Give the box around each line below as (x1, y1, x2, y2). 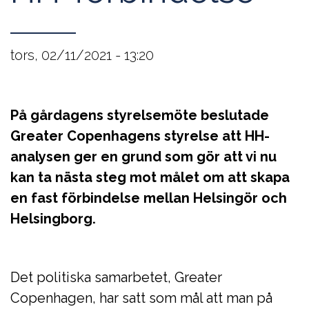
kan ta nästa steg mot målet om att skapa (10, 169, 290, 186)
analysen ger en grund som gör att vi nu (10, 148, 277, 165)
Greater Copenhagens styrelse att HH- (10, 128, 270, 144)
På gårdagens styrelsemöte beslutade (10, 107, 269, 123)
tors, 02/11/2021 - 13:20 (10, 47, 154, 63)
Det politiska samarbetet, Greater (10, 269, 222, 286)
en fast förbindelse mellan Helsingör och (10, 190, 287, 206)
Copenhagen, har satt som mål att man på (10, 290, 272, 306)
